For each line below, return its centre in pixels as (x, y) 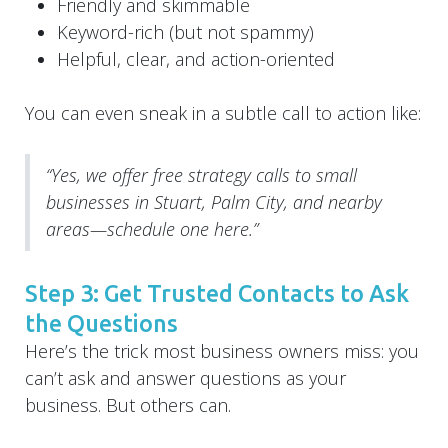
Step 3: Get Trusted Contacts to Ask (217, 292)
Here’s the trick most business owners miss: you (222, 350)
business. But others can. (128, 404)
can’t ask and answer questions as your (185, 377)
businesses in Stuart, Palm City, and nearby (214, 201)
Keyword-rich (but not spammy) (185, 31)
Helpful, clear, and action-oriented (196, 58)
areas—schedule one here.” (152, 228)
